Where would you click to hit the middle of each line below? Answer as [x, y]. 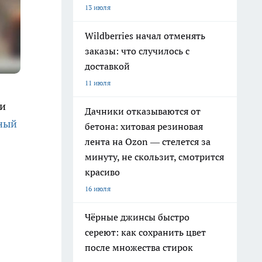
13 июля [98, 7]
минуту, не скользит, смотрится [154, 157]
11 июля [98, 83]
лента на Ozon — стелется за [148, 142]
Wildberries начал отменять [145, 36]
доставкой [107, 66]
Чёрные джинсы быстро [137, 217]
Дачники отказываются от [143, 111]
